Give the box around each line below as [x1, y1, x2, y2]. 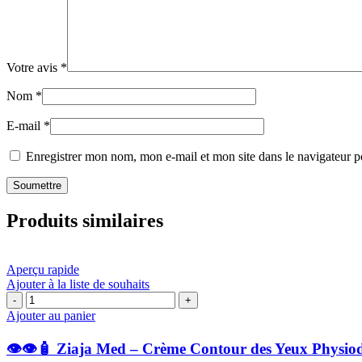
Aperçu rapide [6, 262, 79, 276]
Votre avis [6, 60, 61, 74]
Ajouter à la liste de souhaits [6, 276, 149, 291]
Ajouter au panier [6, 308, 95, 322]
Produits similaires [6, 209, 163, 231]
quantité [25, 290, 65, 305]
